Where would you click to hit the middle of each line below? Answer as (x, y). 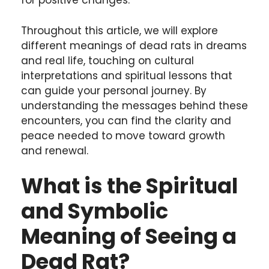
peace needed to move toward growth (123, 135)
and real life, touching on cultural (107, 60)
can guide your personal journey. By (114, 90)
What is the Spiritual (129, 186)
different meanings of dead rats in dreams (134, 45)
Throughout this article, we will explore (119, 30)
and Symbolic (95, 211)
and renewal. (55, 150)
